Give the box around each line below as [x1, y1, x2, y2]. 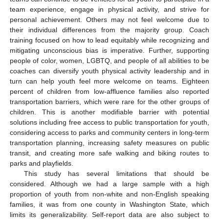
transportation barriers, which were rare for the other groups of [10, 98, 209, 106]
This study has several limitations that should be [23, 170, 209, 178]
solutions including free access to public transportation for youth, [10, 118, 209, 127]
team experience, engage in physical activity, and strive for [10, 5, 209, 14]
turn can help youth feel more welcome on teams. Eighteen [10, 77, 209, 86]
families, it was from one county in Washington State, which [10, 200, 209, 209]
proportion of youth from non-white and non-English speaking [10, 190, 209, 198]
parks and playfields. [10, 159, 73, 168]
